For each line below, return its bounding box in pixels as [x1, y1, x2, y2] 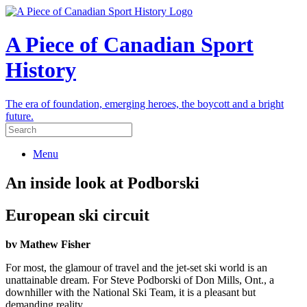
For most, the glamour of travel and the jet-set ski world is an [5, 261, 267, 273]
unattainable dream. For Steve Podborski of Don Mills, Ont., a [5, 273, 274, 286]
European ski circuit [5, 206, 149, 224]
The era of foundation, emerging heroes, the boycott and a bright [5, 97, 284, 110]
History [5, 58, 76, 83]
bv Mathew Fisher [5, 238, 90, 250]
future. [5, 110, 34, 122]
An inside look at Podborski [5, 173, 199, 192]
